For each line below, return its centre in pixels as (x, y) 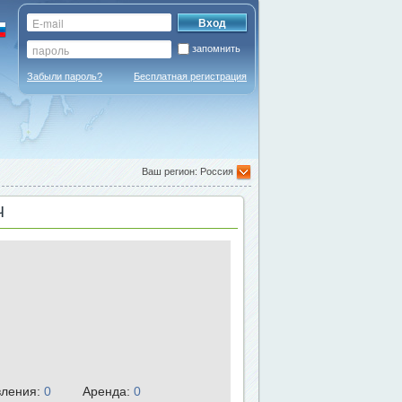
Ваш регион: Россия (188, 171)
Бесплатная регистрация (190, 76)
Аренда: (108, 391)
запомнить (216, 48)
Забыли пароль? (65, 76)
